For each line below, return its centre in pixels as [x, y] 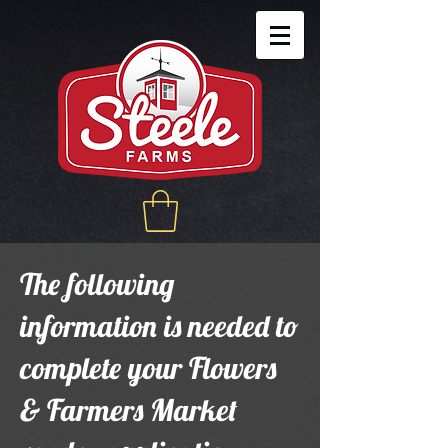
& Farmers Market [128, 409]
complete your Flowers [148, 367]
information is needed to [159, 325]
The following [97, 283]
